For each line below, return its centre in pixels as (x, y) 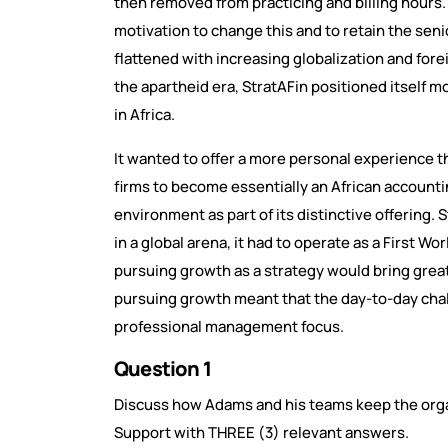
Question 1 (164, 369)
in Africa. (144, 115)
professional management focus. (229, 327)
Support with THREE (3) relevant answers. (261, 433)
